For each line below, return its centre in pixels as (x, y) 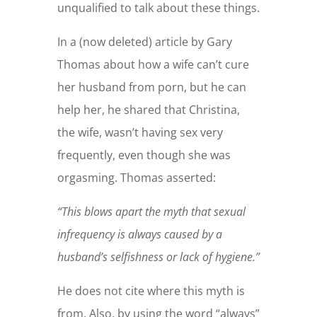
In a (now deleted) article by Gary (144, 42)
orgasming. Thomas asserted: (136, 178)
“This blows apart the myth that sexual (151, 212)
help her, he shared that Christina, (148, 110)
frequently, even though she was (144, 155)
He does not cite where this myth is (151, 291)
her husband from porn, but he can (151, 87)
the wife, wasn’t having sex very (140, 133)
